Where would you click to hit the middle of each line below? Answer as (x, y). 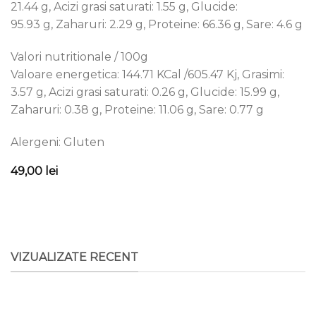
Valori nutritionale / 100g (79, 57)
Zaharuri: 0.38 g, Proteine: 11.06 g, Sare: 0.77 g (137, 110)
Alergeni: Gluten (57, 142)
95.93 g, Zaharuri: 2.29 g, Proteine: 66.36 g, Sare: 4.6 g (157, 25)
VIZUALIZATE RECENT (74, 257)
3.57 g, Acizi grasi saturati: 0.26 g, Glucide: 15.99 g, (145, 92)
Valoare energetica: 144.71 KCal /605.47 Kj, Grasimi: (147, 75)
